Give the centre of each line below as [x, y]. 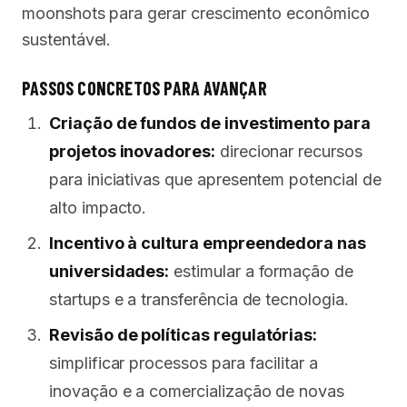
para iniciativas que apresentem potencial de [215, 180]
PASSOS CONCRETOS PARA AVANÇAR [144, 89]
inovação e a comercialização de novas [197, 392]
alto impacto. [98, 208]
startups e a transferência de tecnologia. [199, 300]
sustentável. [67, 40]
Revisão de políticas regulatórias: [184, 335]
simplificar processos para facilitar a [184, 363]
